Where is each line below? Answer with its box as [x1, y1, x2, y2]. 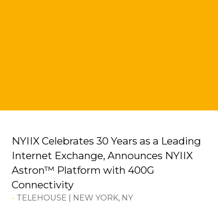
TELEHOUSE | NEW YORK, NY [17, 193, 133, 203]
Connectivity [12, 179, 73, 191]
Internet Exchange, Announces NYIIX [12, 149, 193, 162]
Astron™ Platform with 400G [12, 164, 154, 177]
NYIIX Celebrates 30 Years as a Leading [12, 135, 201, 147]
